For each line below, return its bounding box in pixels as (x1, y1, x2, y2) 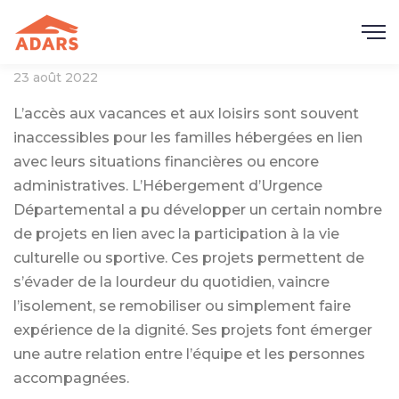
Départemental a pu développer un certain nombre (13, 201, 382, 218)
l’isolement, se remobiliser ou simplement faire (13, 297, 351, 314)
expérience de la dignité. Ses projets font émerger (13, 322, 372, 338)
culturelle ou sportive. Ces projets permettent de (13, 249, 364, 266)
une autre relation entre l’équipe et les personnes (13, 346, 365, 362)
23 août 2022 (13, 69, 98, 85)
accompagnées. (13, 370, 129, 387)
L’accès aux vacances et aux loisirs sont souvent (13, 105, 359, 122)
